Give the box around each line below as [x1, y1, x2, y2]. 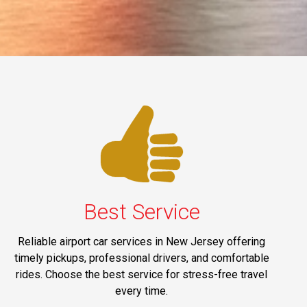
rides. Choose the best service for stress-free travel [16, 268, 268, 282]
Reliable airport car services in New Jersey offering [18, 235, 266, 249]
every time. [115, 284, 169, 298]
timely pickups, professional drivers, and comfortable [14, 251, 269, 265]
